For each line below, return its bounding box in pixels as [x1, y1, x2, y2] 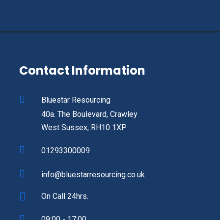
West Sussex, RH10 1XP [41, 123, 127, 133]
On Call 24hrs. [41, 192, 88, 201]
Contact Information [19, 62, 145, 79]
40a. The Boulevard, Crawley [41, 110, 137, 119]
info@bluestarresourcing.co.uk [41, 170, 145, 180]
